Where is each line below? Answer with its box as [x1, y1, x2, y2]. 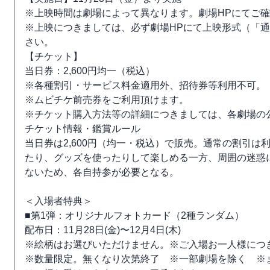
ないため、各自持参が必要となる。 [25, 167, 179, 177]
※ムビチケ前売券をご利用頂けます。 [25, 95, 189, 105]
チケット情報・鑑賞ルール [25, 124, 140, 134]
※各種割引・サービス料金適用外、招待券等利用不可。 [25, 80, 266, 90]
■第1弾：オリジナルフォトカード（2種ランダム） [25, 210, 244, 221]
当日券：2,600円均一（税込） [25, 66, 155, 76]
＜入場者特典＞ [25, 196, 92, 206]
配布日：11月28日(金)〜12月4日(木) [25, 225, 181, 235]
